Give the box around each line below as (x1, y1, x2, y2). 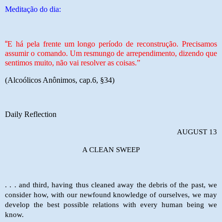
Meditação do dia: (5, 5, 61, 14)
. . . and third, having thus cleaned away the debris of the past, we (5, 180, 217, 189)
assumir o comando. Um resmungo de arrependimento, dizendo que (5, 49, 217, 57)
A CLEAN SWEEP (82, 145, 140, 154)
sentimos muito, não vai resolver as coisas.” (5, 58, 140, 67)
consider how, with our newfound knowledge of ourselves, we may (5, 190, 217, 199)
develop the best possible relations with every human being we (5, 200, 217, 209)
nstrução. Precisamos (150, 39, 218, 48)
